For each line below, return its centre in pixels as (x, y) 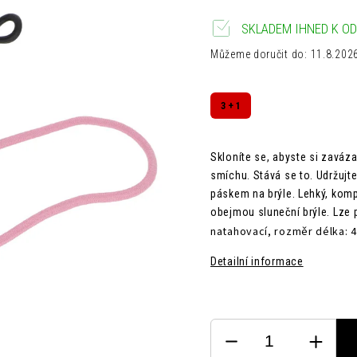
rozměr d (299, 232)
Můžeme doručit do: (259, 54)
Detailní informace (257, 261)
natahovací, (243, 232)
